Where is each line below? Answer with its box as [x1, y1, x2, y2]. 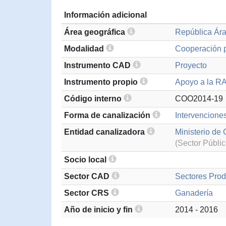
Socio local [64, 155, 108, 164]
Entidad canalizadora [64, 128, 147, 136]
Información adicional [64, 11, 147, 19]
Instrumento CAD [64, 61, 133, 70]
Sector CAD [64, 172, 111, 181]
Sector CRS [64, 189, 111, 197]
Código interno [64, 94, 124, 103]
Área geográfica [64, 28, 127, 36]
